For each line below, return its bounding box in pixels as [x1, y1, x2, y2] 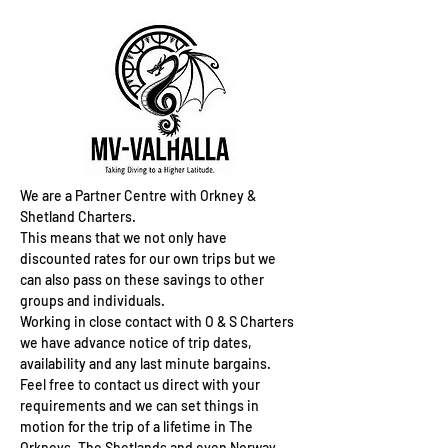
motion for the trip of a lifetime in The [20, 418, 253, 435]
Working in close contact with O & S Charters [20, 313, 294, 330]
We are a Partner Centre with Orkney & [20, 187, 256, 204]
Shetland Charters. [20, 208, 136, 225]
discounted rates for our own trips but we [20, 250, 276, 267]
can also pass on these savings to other [20, 271, 264, 288]
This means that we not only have [20, 229, 227, 246]
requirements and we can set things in [20, 397, 259, 414]
